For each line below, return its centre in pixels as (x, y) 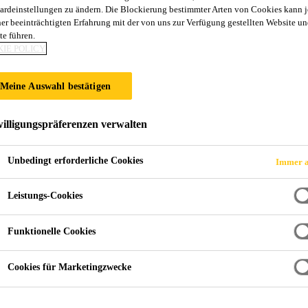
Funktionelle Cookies (51, 231)
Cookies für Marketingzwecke (69, 267)
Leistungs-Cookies (45, 195)
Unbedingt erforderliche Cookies (75, 161)
